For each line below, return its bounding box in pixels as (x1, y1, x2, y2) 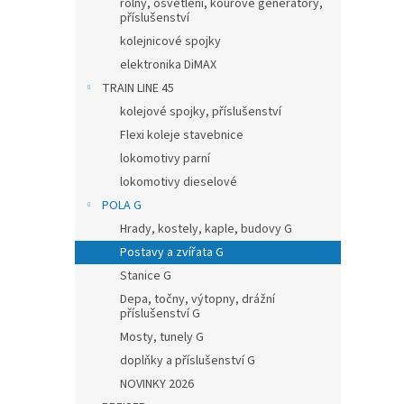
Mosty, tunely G (120, 328, 204, 346)
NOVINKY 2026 (120, 375, 194, 393)
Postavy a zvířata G (120, 243, 224, 262)
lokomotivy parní (120, 150, 210, 168)
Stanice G (120, 267, 171, 285)
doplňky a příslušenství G (120, 352, 255, 370)
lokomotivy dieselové (120, 173, 237, 191)
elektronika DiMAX (120, 56, 216, 74)
